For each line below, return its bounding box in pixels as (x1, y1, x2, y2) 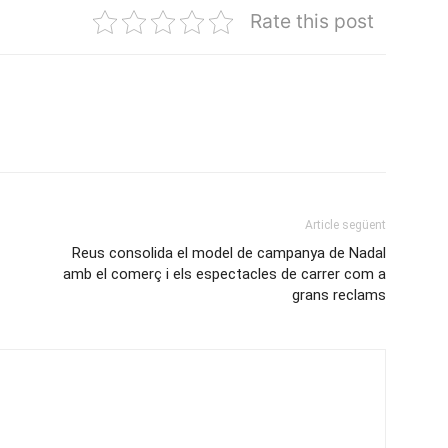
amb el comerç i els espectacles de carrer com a (63, 265, 386, 283)
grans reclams (292, 286, 386, 304)
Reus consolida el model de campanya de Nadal (72, 244, 386, 262)
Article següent (305, 218, 386, 232)
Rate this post (250, 9, 374, 33)
